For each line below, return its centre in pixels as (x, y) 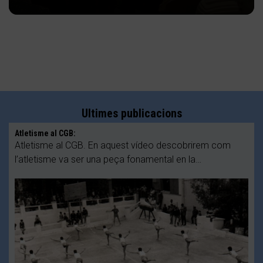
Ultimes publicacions (131, 113)
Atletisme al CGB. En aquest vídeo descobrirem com (123, 145)
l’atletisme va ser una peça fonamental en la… (108, 159)
